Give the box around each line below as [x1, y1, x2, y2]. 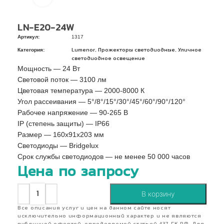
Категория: [17, 47, 44, 52]
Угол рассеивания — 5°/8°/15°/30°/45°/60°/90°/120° [17, 97, 185, 105]
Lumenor [71, 47, 95, 53]
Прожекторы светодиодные [98, 47, 175, 53]
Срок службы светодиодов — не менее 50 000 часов [17, 152, 190, 160]
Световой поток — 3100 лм [17, 75, 106, 83]
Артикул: [17, 34, 39, 39]
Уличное [178, 47, 201, 53]
